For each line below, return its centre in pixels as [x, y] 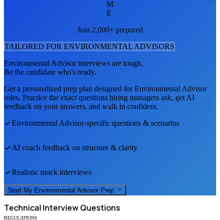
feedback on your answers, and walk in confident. [81, 106]
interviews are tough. [110, 63]
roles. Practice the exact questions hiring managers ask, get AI [99, 97]
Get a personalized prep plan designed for [69, 88]
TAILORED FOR [34, 46]
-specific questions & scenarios [132, 123]
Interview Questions [81, 208]
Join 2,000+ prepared [110, 29]
